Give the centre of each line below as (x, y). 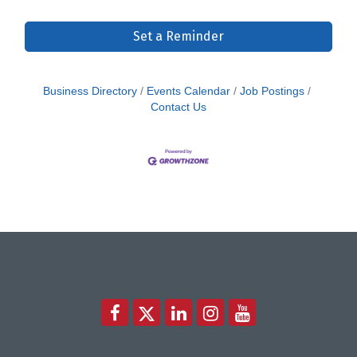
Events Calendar (188, 91)
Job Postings (272, 91)
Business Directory (90, 91)
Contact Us (178, 107)
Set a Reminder (178, 36)
